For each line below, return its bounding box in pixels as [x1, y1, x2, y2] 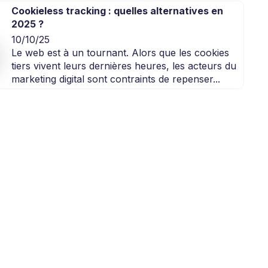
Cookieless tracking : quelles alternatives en [11, 5, 223, 17]
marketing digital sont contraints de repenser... [11, 73, 220, 86]
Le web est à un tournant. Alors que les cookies [11, 47, 229, 59]
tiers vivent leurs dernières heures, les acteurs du [11, 60, 236, 72]
